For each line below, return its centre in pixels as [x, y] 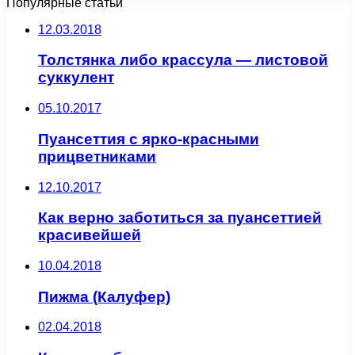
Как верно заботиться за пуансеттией [180, 218]
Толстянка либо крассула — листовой [183, 60]
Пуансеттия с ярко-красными [149, 139]
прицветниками [97, 156]
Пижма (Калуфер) [104, 296]
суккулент [76, 78]
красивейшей [90, 235]
